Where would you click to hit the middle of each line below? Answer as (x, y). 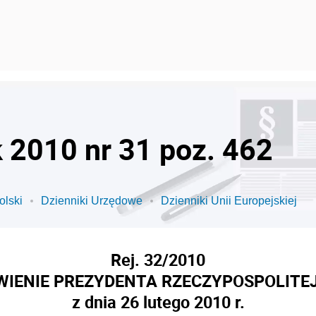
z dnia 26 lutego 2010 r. (158, 302)
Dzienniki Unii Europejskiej (229, 201)
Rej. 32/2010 (158, 260)
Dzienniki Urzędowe (92, 201)
